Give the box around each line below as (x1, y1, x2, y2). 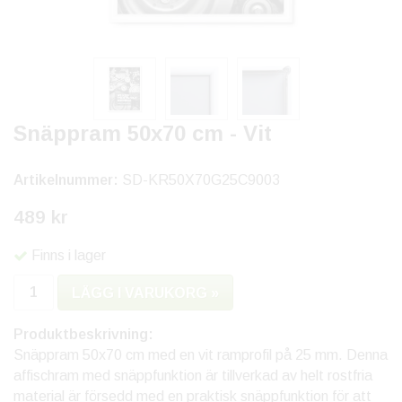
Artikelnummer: (13, 172, 122, 188)
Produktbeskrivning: (13, 327, 153, 343)
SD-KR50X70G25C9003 (122, 172, 280, 188)
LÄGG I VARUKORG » (72, 285, 219, 301)
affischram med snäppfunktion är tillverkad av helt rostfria (13, 368, 372, 384)
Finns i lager (31, 248, 106, 264)
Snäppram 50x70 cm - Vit (13, 121, 272, 145)
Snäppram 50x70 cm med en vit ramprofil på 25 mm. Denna (13, 347, 388, 363)
